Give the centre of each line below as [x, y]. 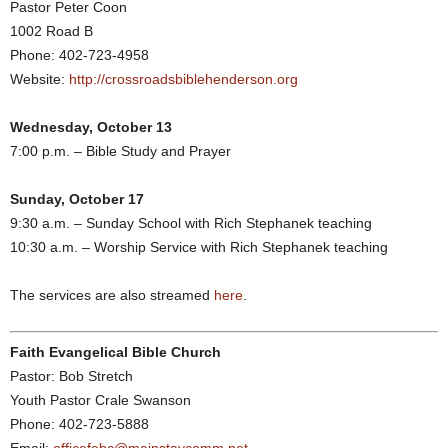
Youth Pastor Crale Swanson [100, 400]
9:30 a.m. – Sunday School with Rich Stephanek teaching [191, 223]
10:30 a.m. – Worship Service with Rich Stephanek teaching [199, 247]
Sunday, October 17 [77, 199]
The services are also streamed [112, 295]
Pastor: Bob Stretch [71, 376]
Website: [37, 79]
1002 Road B [51, 31]
